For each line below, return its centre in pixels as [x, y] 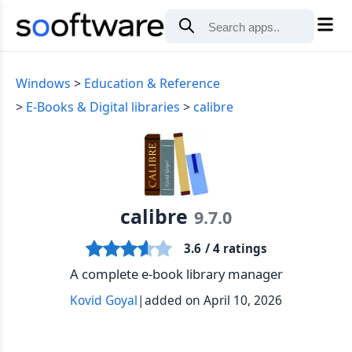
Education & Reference [152, 83]
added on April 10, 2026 [213, 300]
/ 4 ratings [236, 248]
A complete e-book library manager [176, 274]
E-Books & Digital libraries [103, 107]
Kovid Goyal [104, 300]
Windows [43, 83]
